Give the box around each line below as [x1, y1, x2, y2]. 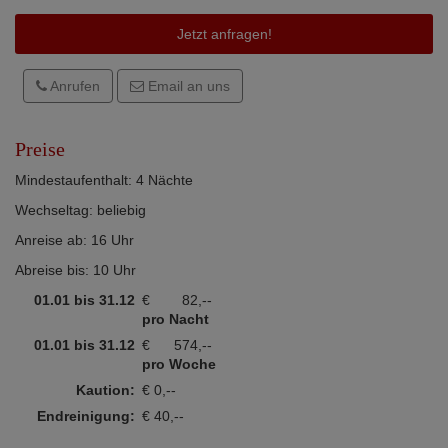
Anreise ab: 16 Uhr [15, 231, 134, 248]
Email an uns [144, 77, 230, 94]
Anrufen [47, 77, 100, 94]
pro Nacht [142, 310, 209, 327]
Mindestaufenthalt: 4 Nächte [15, 171, 193, 188]
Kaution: [76, 381, 135, 398]
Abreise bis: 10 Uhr [15, 261, 136, 278]
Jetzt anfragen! [176, 25, 272, 42]
